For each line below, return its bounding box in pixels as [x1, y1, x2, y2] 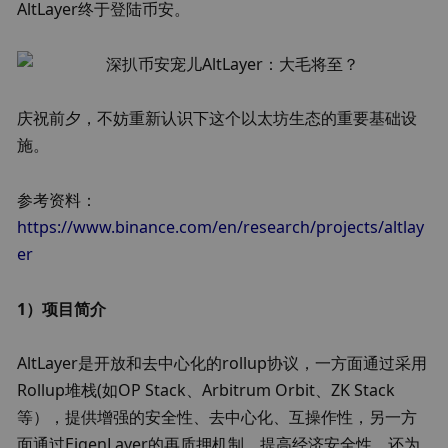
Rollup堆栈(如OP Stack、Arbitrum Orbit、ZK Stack [17, 379, 396, 402]
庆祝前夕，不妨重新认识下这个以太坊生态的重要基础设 [17, 107, 418, 130]
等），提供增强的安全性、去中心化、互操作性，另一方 [17, 406, 418, 429]
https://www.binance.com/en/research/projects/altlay [17, 215, 425, 238]
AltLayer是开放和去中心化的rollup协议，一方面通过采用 [17, 352, 428, 375]
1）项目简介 [17, 297, 107, 320]
